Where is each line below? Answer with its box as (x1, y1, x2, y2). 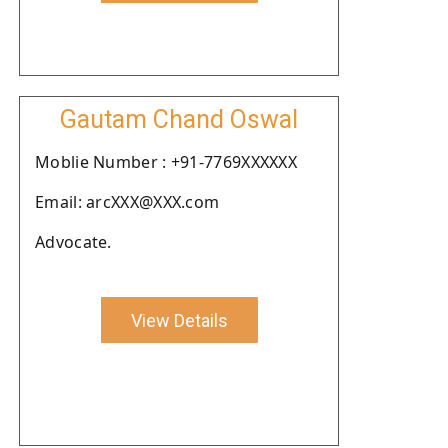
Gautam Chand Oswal (60, 105, 298, 134)
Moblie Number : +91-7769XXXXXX (35, 151, 297, 173)
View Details (130, 309, 228, 331)
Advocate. (35, 231, 112, 253)
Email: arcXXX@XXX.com (35, 191, 220, 213)
